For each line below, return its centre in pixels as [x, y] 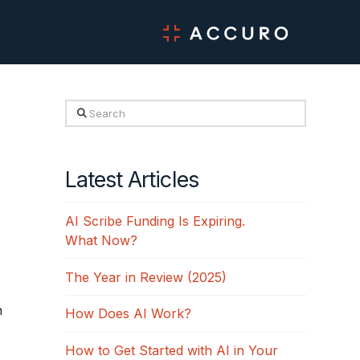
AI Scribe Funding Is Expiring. [155, 221]
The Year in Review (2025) [145, 277]
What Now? [103, 240]
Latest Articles [131, 180]
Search [86, 110]
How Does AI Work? [128, 314]
